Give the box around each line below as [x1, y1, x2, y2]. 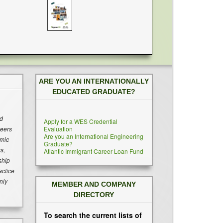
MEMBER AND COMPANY [52, 180, 136, 189]
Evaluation [44, 124, 73, 133]
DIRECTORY [74, 191, 114, 199]
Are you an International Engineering [44, 132, 143, 141]
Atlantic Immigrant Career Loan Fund [44, 147, 143, 156]
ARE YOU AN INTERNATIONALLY [39, 77, 149, 86]
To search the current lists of [44, 210, 142, 220]
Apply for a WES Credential [44, 117, 117, 126]
